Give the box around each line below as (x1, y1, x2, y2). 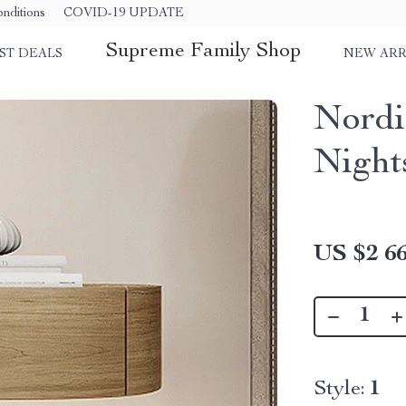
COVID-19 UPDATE (63, 6, 184, 20)
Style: (314, 379, 366, 401)
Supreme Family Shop (105, 42, 301, 63)
